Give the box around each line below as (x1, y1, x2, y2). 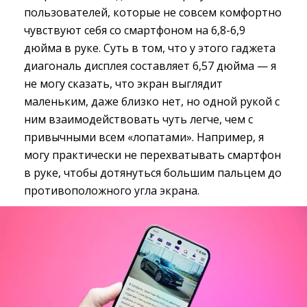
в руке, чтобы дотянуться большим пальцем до (24, 165, 282, 181)
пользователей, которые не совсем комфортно (24, 5, 282, 21)
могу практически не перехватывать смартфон (24, 147, 281, 163)
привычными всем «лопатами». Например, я (24, 130, 264, 145)
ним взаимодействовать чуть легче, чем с (24, 112, 253, 127)
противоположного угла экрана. (24, 183, 199, 199)
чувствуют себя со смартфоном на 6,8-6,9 (24, 23, 245, 38)
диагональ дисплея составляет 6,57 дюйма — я (24, 58, 276, 74)
